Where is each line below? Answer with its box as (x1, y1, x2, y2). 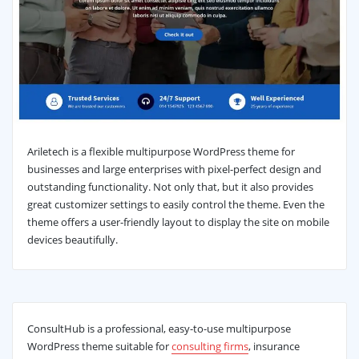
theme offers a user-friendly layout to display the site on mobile (26, 214, 329, 229)
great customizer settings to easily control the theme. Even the (26, 196, 325, 212)
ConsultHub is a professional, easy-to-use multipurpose (26, 321, 291, 336)
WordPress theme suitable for (26, 338, 171, 353)
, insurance (248, 338, 300, 353)
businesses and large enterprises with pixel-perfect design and (26, 161, 321, 176)
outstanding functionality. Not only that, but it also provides (26, 179, 313, 194)
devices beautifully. (26, 232, 118, 247)
